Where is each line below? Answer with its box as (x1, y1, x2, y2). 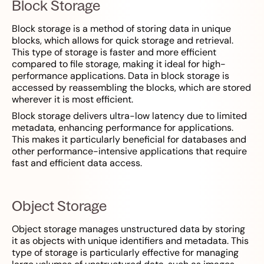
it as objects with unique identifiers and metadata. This (12, 235, 249, 247)
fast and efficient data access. (12, 157, 142, 170)
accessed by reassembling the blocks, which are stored (12, 81, 251, 94)
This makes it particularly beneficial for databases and (12, 133, 246, 146)
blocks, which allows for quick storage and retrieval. (12, 34, 233, 47)
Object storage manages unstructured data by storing (12, 223, 245, 236)
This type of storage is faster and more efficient (12, 46, 216, 59)
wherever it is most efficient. (12, 93, 133, 106)
